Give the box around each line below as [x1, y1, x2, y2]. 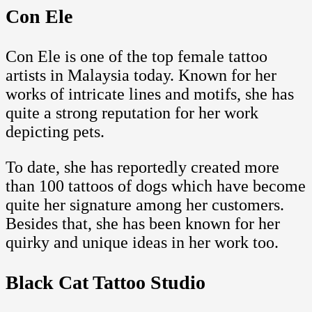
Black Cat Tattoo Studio [6, 271, 205, 293]
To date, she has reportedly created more [6, 157, 279, 176]
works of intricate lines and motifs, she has [6, 84, 294, 103]
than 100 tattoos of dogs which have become [6, 176, 306, 195]
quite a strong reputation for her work [6, 103, 258, 122]
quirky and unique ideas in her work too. [6, 233, 279, 251]
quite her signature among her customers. [6, 195, 284, 214]
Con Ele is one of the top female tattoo [6, 47, 267, 65]
